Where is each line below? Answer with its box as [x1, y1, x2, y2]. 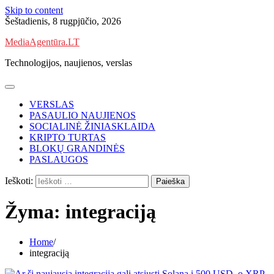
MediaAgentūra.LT [5, 37, 80, 47]
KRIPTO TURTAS [29, 132, 106, 143]
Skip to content [5, 5, 63, 15]
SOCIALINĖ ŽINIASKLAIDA [29, 121, 155, 131]
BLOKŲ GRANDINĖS [29, 143, 125, 154]
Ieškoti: [5, 176, 33, 186]
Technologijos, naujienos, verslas [5, 57, 132, 68]
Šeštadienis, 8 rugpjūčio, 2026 [5, 16, 121, 26]
